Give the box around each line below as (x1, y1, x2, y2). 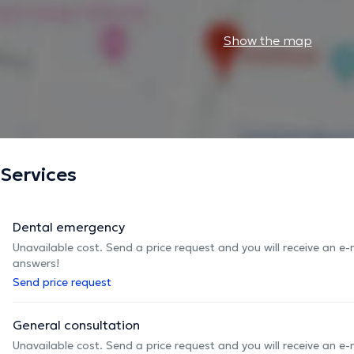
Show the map (223, 32, 312, 48)
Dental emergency (13, 218, 125, 235)
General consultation (13, 316, 140, 333)
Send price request (13, 274, 111, 289)
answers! (13, 255, 59, 270)
